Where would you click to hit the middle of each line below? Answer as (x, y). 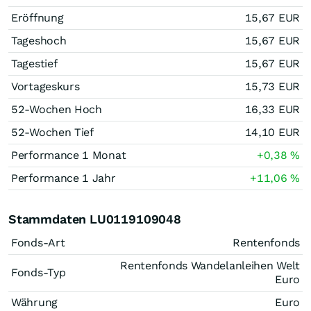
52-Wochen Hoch (57, 109)
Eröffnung (37, 18)
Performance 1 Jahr (64, 178)
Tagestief (34, 64)
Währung (34, 302)
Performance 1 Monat (69, 155)
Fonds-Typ (39, 272)
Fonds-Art (38, 243)
